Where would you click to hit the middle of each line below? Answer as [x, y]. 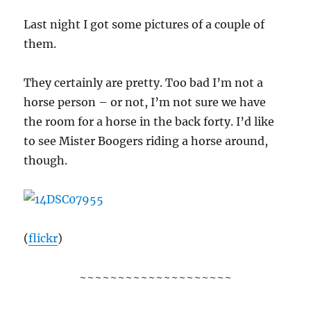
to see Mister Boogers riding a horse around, [146, 141]
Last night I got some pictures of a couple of [144, 24]
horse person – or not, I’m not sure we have [145, 102]
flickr [43, 238]
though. [46, 160]
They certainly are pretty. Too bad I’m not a [144, 83]
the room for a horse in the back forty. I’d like [149, 121]
